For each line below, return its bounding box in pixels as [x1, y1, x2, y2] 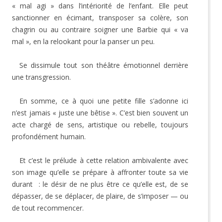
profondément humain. [12, 131, 86, 141]
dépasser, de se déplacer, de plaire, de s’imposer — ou [12, 191, 188, 201]
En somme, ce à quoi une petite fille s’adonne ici [19, 96, 188, 106]
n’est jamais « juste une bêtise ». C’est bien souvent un [12, 108, 188, 117]
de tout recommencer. [12, 203, 84, 213]
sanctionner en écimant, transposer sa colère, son [12, 12, 188, 22]
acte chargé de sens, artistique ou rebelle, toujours [12, 119, 188, 129]
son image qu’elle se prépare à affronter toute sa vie [12, 167, 188, 177]
